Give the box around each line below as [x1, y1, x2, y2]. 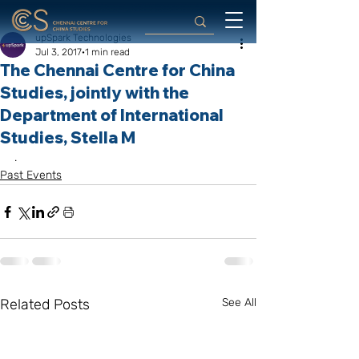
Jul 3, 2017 [35, 46, 82, 58]
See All [222, 296, 256, 309]
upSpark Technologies [35, 32, 131, 43]
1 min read [85, 46, 130, 58]
